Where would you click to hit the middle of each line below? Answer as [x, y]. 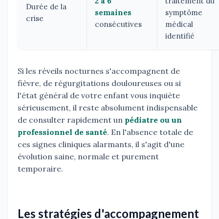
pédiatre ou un [153, 120]
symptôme [184, 13]
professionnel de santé [62, 132]
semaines [113, 13]
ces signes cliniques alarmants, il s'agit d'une [101, 144]
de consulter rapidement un [71, 120]
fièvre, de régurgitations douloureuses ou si [99, 83]
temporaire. [40, 169]
